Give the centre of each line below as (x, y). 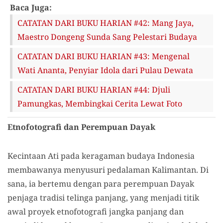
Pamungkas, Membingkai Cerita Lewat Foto (100, 103)
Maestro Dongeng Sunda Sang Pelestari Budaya (107, 37)
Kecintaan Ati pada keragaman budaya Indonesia (101, 156)
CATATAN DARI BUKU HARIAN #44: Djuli (94, 89)
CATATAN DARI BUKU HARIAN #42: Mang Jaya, (106, 23)
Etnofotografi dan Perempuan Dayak (81, 127)
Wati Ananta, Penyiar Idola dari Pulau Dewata (105, 70)
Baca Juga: (31, 7)
